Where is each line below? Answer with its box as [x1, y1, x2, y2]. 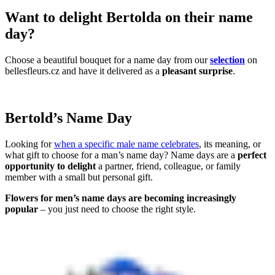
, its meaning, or [199, 139, 261, 150]
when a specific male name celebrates [54, 139, 199, 150]
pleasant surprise [162, 66, 233, 77]
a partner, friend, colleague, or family [96, 161, 241, 172]
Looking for [5, 139, 54, 150]
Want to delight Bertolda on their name [5, 9, 253, 26]
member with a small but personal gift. [5, 172, 153, 183]
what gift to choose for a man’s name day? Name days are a [5, 150, 238, 161]
